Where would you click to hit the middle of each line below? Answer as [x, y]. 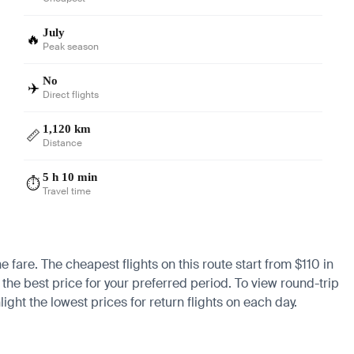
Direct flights [71, 94]
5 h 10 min [70, 177]
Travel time [67, 191]
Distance [63, 143]
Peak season [71, 46]
